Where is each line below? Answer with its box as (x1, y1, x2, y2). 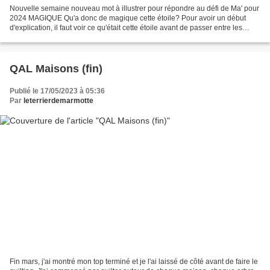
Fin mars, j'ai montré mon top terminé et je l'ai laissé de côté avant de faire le (10, 257, 258, 266)
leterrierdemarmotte (24, 96, 93, 105)
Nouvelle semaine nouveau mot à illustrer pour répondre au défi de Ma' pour (10, 4, 259, 13)
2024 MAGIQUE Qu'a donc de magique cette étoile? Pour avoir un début (10, 13, 246, 22)
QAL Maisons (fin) (10, 62, 102, 75)
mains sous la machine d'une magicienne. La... (10, 33, 163, 42)
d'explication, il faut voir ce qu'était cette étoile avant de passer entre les (10, 23, 242, 32)
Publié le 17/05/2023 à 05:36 (10, 86, 105, 95)
